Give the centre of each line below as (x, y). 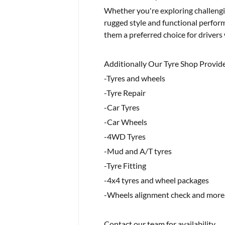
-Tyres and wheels (134, 78)
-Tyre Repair (125, 93)
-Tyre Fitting (125, 165)
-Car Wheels (125, 122)
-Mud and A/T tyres (138, 151)
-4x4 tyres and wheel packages (156, 180)
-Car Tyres (122, 107)
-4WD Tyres (125, 136)
